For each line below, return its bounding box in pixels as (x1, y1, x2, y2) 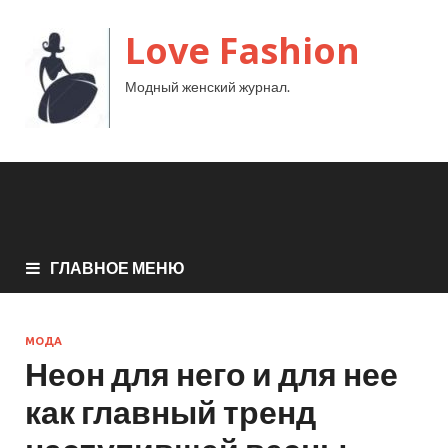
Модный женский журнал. (125, 78, 290, 95)
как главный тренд (25, 391, 316, 431)
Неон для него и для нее (25, 353, 398, 393)
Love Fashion (125, 26, 360, 75)
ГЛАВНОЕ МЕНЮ (50, 257, 185, 277)
